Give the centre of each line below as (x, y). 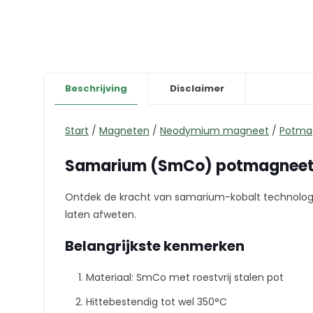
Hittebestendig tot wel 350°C (156, 302)
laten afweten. (101, 214)
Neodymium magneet (214, 131)
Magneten (124, 131)
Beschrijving (96, 88)
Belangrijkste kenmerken (155, 246)
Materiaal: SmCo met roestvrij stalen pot (185, 277)
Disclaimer (197, 88)
